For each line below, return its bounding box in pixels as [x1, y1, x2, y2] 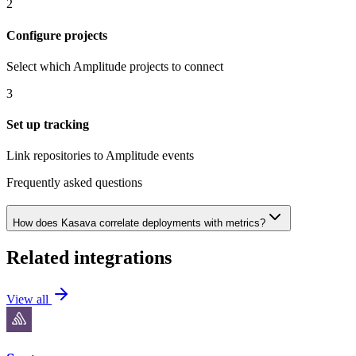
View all [6, 292, 52, 306]
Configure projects [6, 28, 107, 42]
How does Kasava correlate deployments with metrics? [13, 217, 265, 230]
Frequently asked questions [6, 176, 142, 190]
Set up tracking [6, 118, 89, 132]
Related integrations [6, 247, 172, 269]
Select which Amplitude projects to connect [6, 59, 223, 73]
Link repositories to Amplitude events [6, 149, 194, 163]
